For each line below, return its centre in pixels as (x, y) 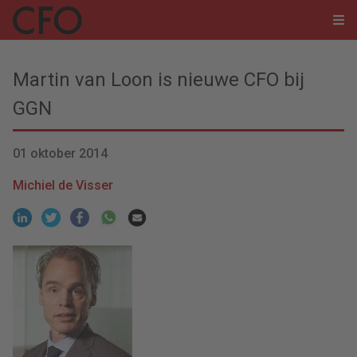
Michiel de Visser (63, 185)
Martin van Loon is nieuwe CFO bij (159, 80)
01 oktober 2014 (60, 153)
